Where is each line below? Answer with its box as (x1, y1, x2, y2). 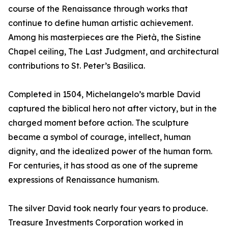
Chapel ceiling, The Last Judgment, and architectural (8, 46, 219, 57)
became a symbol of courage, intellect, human (8, 132, 191, 142)
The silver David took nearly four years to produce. (8, 203, 208, 214)
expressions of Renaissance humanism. (8, 175, 159, 185)
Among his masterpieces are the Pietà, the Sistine (8, 32, 201, 43)
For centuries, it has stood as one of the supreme (8, 160, 198, 171)
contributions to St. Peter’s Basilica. (8, 61, 145, 71)
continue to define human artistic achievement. (8, 18, 193, 28)
